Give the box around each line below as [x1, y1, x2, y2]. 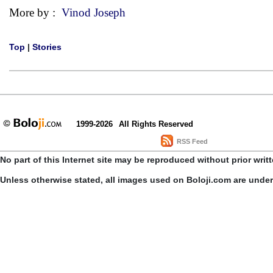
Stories [32, 42, 62, 52]
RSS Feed [176, 137, 208, 145]
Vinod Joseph [62, 6, 126, 19]
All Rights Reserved [119, 119, 193, 129]
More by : [9, 6, 62, 19]
